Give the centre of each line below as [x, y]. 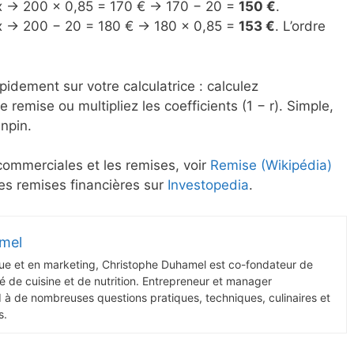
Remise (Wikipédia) [271, 166]
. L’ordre [300, 26]
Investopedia [208, 185]
